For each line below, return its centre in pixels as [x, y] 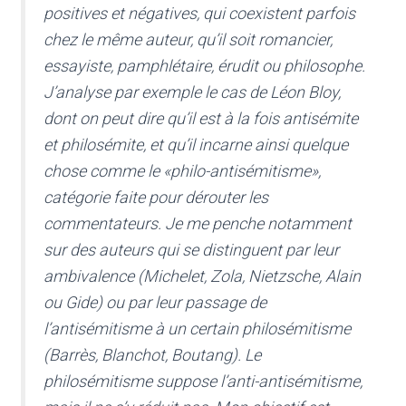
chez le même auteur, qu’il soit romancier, [188, 40]
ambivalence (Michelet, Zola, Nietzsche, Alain [202, 276]
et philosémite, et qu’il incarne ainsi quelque [196, 145]
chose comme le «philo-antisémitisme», [182, 171]
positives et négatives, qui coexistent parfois [199, 14]
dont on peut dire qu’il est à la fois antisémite [201, 119]
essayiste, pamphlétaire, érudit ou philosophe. [204, 66]
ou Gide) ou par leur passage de [155, 303]
